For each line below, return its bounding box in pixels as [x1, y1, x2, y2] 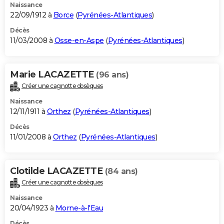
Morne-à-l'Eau [55, 203, 103, 212]
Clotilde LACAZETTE [10, 165, 105, 176]
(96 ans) [96, 70, 128, 80]
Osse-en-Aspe [54, 36, 104, 45]
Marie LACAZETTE [10, 69, 96, 80]
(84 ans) [104, 166, 138, 176]
